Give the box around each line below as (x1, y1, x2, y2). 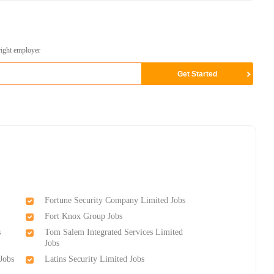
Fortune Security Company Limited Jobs (45, 196, 186, 206)
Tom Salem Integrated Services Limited (45, 228, 183, 237)
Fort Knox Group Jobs (45, 212, 123, 221)
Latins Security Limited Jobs (45, 254, 145, 264)
